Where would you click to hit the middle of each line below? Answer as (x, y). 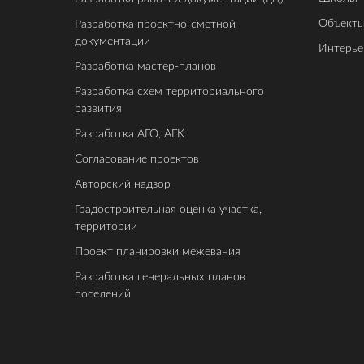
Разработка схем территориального (169, 91)
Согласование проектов (137, 159)
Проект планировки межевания (158, 251)
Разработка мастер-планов (145, 66)
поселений (103, 294)
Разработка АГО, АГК (130, 134)
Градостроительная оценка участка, (168, 209)
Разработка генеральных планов (160, 277)
